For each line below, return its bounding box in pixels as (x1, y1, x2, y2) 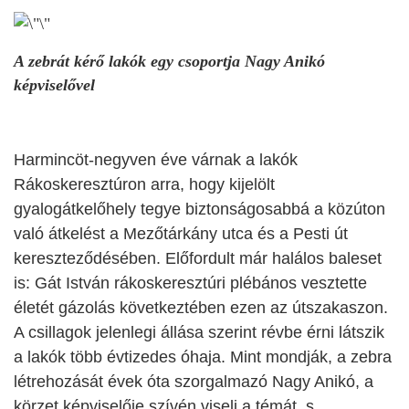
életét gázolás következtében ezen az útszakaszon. (14, 298, 388, 317)
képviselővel (14, 75, 95, 94)
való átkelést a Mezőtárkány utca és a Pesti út (14, 224, 348, 243)
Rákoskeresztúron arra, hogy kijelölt (14, 174, 275, 194)
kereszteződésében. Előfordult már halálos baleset (14, 248, 382, 267)
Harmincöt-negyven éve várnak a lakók (14, 150, 298, 169)
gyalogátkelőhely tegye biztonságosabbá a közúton (14, 199, 385, 218)
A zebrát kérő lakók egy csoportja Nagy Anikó (14, 51, 325, 70)
